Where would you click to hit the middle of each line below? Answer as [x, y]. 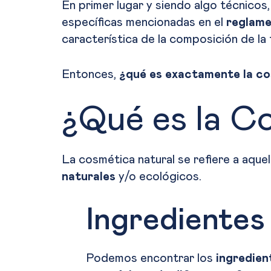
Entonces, [90, 75]
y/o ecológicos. [158, 177]
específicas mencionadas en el [144, 23]
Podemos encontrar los [151, 259]
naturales [89, 177]
